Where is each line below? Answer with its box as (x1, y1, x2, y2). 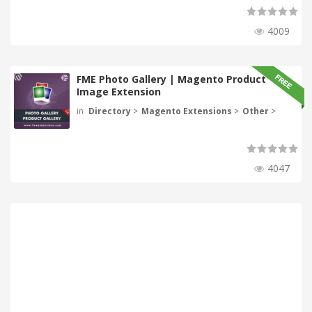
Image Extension (77, 85, 161, 98)
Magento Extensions (141, 105, 232, 117)
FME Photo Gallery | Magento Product (77, 72, 266, 86)
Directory (88, 105, 131, 117)
